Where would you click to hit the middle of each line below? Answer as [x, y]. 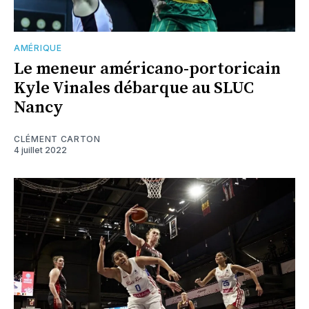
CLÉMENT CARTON [57, 139]
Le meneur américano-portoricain [147, 69]
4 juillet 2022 [40, 150]
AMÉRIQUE [38, 48]
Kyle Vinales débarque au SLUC [134, 89]
